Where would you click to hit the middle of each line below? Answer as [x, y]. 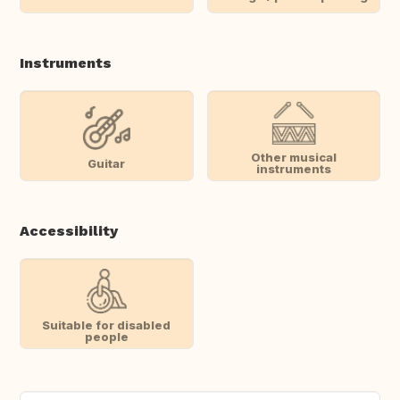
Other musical [293, 158]
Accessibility [69, 231]
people [106, 337]
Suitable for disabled [107, 325]
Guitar [107, 163]
